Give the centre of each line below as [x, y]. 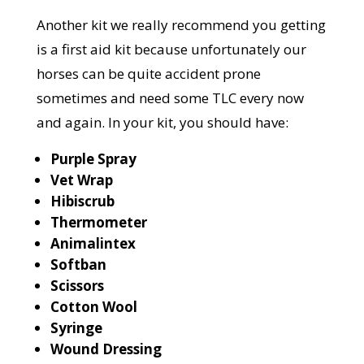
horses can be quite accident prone [148, 74]
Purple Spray [93, 159]
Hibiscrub [82, 201]
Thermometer [98, 223]
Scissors [77, 286]
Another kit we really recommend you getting [181, 25]
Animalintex [93, 244]
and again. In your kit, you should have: [162, 123]
